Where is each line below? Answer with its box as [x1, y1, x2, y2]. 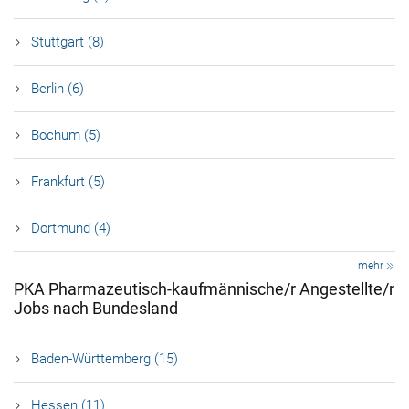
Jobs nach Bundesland [14, 299, 178, 318]
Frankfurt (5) [31, 173, 105, 190]
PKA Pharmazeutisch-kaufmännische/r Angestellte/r [14, 279, 394, 299]
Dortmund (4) [31, 220, 110, 236]
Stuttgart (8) [31, 34, 104, 50]
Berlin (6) [31, 80, 84, 97]
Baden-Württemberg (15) [31, 351, 178, 367]
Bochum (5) [31, 127, 100, 143]
